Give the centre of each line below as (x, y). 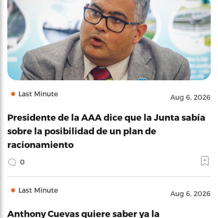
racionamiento (40, 144)
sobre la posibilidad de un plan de (82, 131)
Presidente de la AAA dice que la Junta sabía (106, 117)
